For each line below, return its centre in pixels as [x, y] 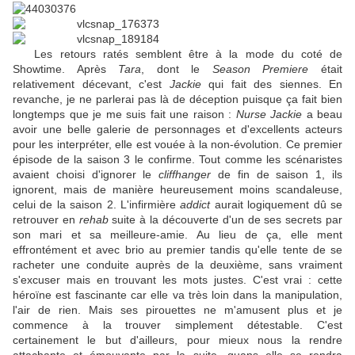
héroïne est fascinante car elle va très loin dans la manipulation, [177, 295]
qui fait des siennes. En [271, 84]
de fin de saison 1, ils [277, 175]
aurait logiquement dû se [277, 205]
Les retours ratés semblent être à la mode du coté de [177, 54]
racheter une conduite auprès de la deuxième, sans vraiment [177, 265]
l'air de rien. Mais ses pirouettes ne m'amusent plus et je [177, 310]
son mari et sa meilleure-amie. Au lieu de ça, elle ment [177, 235]
